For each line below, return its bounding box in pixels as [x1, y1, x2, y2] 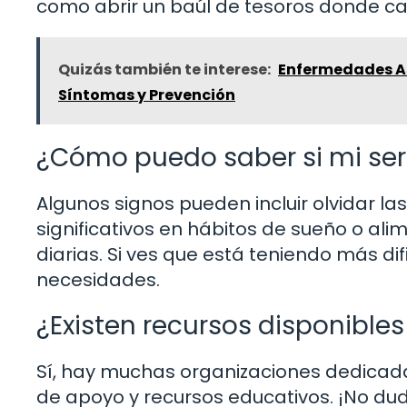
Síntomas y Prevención [58, 84, 235, 105]
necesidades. [36, 266, 160, 293]
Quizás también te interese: [58, 58, 271, 80]
